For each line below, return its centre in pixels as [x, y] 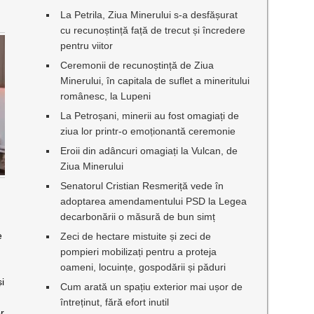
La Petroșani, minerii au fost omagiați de [150, 116]
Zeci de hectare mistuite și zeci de [136, 236]
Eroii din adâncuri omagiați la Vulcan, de [149, 151]
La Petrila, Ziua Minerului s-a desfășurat [149, 15]
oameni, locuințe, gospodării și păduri [143, 267]
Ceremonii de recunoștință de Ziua [137, 65]
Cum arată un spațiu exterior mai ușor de [152, 287]
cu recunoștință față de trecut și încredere [153, 30]
